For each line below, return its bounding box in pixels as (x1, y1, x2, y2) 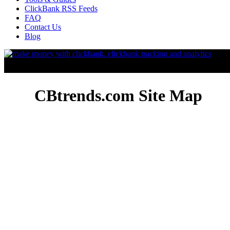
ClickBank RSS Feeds (25, 4, 98, 13)
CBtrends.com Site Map (34, 86, 202, 105)
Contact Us (25, 23, 61, 31)
